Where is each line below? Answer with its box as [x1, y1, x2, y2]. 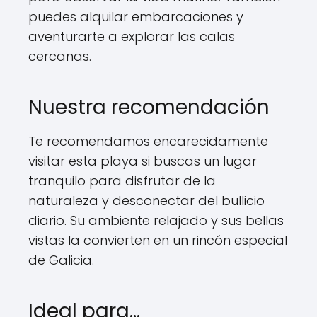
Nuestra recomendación [28, 93, 270, 121]
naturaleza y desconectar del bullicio [28, 192, 265, 209]
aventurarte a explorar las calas [28, 28, 235, 45]
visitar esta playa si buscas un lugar [28, 152, 257, 170]
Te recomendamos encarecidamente [28, 132, 268, 150]
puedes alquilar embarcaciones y [28, 8, 243, 25]
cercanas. [28, 47, 91, 65]
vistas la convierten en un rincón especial [28, 231, 287, 249]
